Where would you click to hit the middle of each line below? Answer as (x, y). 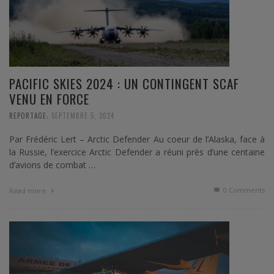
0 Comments (243, 190)
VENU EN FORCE (49, 98)
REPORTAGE (28, 115)
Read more (28, 190)
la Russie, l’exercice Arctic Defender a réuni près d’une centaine (137, 152)
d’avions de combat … (52, 165)
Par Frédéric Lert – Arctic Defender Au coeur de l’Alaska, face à (137, 139)
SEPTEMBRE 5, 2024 (83, 115)
